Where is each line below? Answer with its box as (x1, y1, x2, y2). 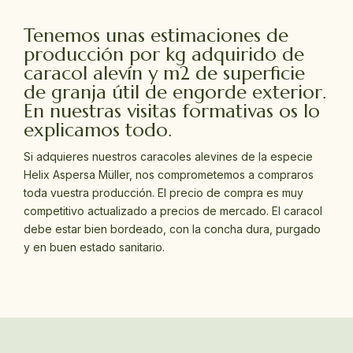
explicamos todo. (24, 117, 172, 142)
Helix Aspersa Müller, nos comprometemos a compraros (24, 167, 314, 181)
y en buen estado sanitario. (24, 240, 165, 254)
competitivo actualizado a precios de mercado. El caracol (24, 203, 322, 217)
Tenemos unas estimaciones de (24, 23, 288, 47)
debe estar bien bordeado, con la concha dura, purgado (24, 221, 321, 236)
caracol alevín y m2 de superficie (24, 61, 305, 85)
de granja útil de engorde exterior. (24, 80, 326, 104)
